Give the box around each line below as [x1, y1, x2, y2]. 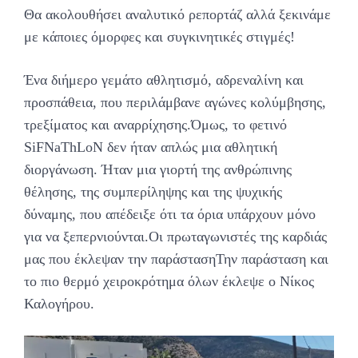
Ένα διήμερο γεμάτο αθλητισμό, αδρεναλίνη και [24, 72, 304, 89]
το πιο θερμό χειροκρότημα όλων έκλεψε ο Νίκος [24, 273, 314, 290]
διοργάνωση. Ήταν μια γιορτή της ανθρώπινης [24, 161, 292, 178]
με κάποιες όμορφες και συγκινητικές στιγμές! [24, 29, 295, 46]
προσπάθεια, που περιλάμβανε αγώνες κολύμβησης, [24, 94, 326, 111]
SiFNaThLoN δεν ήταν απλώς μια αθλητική [24, 139, 277, 156]
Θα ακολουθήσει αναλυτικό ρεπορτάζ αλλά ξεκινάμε [24, 6, 331, 23]
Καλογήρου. [24, 296, 94, 312]
